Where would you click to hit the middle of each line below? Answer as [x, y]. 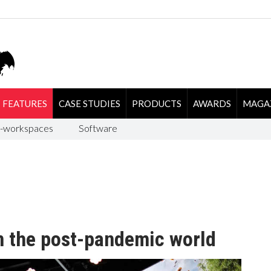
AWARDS [212, 103]
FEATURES [24, 103]
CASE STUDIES [89, 103]
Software [98, 128]
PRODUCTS [156, 103]
